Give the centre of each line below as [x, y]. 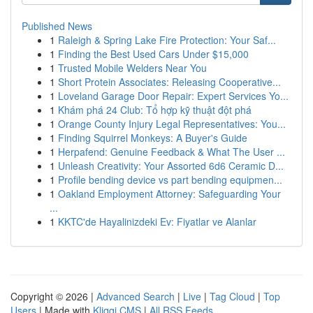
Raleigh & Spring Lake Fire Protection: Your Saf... [167, 40]
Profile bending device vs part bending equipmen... [170, 180]
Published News [57, 26]
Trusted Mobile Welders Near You [132, 68]
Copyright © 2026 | [53, 296]
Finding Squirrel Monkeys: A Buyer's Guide [153, 138]
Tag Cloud [232, 296]
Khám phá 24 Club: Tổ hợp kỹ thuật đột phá [155, 110]
